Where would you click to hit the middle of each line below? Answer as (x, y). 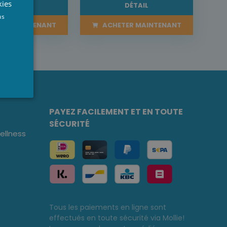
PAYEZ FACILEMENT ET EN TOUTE (116, 111)
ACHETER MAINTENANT (141, 25)
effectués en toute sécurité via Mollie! (117, 218)
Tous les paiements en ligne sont (107, 207)
